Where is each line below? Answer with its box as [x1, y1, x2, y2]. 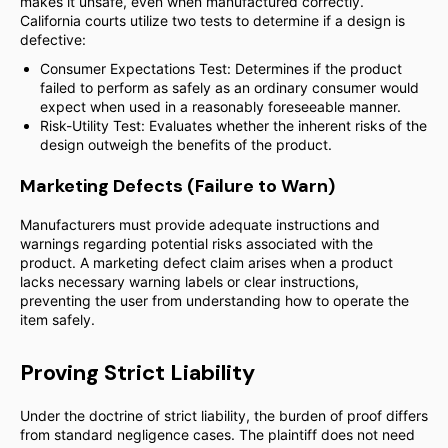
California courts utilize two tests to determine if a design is [20, 12, 405, 29]
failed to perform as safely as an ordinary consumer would [40, 79, 419, 96]
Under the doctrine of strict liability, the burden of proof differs [20, 407, 428, 424]
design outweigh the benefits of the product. [40, 136, 332, 153]
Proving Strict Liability [20, 358, 255, 387]
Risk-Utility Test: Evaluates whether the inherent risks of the [40, 117, 427, 134]
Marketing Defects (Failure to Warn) [20, 174, 335, 198]
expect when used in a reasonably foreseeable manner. [40, 98, 401, 115]
